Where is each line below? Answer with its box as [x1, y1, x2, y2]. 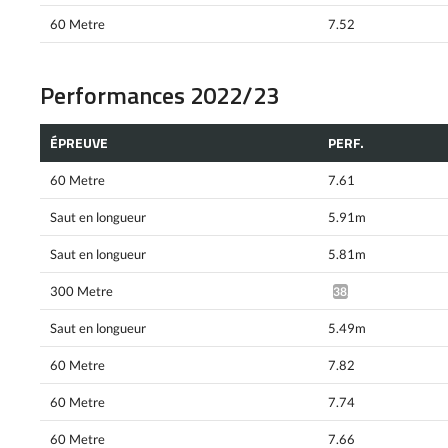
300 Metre [50, 283, 113, 300]
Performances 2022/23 [40, 77, 279, 114]
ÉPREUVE [50, 132, 108, 154]
